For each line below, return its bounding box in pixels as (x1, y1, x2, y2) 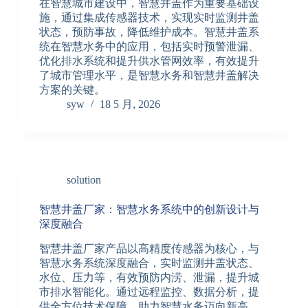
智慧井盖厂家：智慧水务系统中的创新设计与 (38, 203, 259, 216)
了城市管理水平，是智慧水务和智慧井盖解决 (38, 69, 259, 82)
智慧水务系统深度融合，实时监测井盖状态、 (38, 256, 259, 269)
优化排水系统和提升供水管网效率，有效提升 (38, 55, 259, 67)
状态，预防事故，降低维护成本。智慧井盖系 (38, 26, 259, 38)
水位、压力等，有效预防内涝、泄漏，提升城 (38, 271, 259, 283)
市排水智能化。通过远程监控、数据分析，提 (38, 285, 259, 298)
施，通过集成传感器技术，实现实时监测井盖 (38, 12, 259, 24)
